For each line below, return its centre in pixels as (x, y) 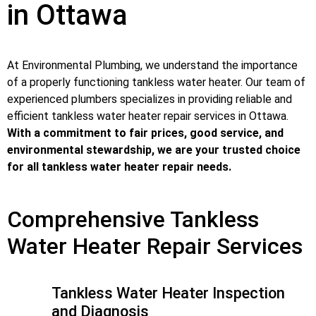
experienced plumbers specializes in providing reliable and (150, 99)
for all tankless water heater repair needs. (119, 166)
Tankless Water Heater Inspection (168, 293)
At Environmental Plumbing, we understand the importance (152, 65)
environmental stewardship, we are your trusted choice (154, 150)
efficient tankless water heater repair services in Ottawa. (148, 116)
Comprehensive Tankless (133, 219)
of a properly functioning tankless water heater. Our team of (156, 82)
